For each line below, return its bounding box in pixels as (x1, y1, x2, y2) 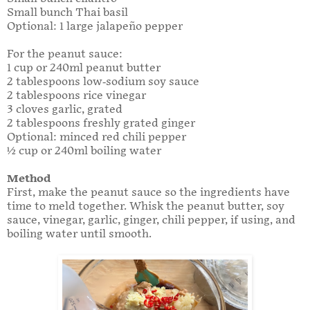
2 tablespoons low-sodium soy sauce (7, 75, 206, 89)
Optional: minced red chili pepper (7, 131, 186, 145)
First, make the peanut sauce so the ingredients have (7, 186, 290, 200)
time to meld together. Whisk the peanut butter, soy (7, 200, 284, 214)
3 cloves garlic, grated (7, 103, 129, 117)
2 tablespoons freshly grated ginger (7, 117, 195, 131)
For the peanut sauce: (7, 48, 122, 62)
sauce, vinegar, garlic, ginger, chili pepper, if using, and (7, 214, 295, 228)
